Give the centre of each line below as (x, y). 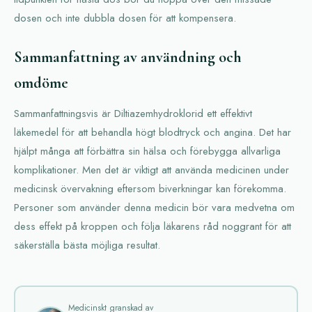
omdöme (41, 83)
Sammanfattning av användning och (128, 57)
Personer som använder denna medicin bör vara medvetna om (154, 208)
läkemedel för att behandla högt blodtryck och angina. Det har (153, 133)
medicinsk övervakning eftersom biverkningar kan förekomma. (150, 189)
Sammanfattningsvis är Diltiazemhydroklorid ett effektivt (133, 114)
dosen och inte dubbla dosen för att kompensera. (125, 18)
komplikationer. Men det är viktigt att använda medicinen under (151, 170)
